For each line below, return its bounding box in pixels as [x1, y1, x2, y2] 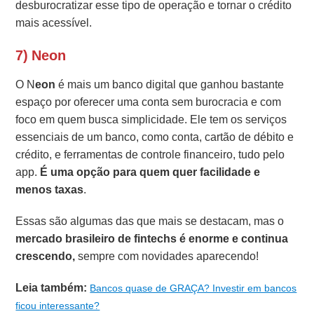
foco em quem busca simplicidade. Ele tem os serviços [15, 111, 287, 128]
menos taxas [15, 182, 84, 198]
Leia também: [15, 280, 90, 296]
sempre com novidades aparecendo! [75, 248, 259, 265]
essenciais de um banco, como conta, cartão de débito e [15, 129, 294, 146]
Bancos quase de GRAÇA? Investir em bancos [90, 281, 297, 296]
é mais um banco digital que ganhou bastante [55, 76, 285, 93]
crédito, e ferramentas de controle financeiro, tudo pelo [15, 146, 285, 163]
